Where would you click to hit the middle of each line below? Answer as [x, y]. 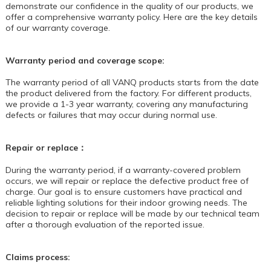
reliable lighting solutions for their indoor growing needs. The [126, 202]
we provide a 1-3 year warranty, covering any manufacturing [126, 104]
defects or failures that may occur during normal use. [111, 115]
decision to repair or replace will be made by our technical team [132, 213]
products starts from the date [199, 82]
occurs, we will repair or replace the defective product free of [127, 181]
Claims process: [38, 257]
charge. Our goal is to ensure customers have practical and [123, 191]
